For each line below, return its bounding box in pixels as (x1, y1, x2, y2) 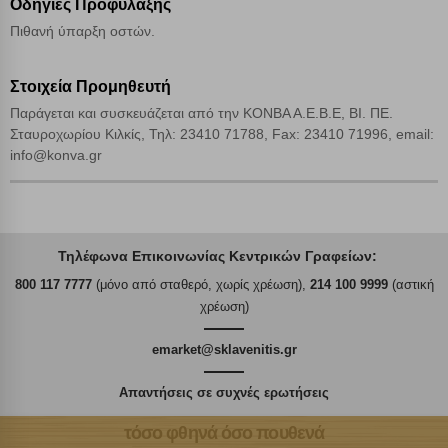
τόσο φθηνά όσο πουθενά (123, 422, 325, 443)
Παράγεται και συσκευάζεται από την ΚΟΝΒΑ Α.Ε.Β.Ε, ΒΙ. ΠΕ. (10, 105, 393, 122)
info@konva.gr (10, 147, 102, 164)
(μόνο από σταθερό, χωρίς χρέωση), (91, 277, 310, 293)
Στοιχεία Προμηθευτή (10, 78, 171, 96)
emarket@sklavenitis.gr (151, 342, 297, 358)
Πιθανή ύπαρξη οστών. (10, 23, 155, 40)
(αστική (387, 277, 434, 293)
